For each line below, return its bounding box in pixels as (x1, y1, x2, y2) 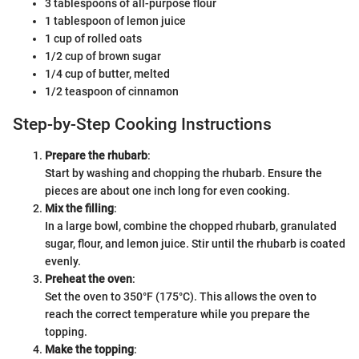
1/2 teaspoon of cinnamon (45, 85, 179, 99)
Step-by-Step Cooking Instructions (13, 115, 272, 135)
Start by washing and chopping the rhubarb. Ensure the (45, 166, 322, 179)
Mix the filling (45, 201, 114, 215)
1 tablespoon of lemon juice (45, 14, 186, 28)
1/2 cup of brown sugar (45, 50, 161, 63)
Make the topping (45, 342, 134, 356)
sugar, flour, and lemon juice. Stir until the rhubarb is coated (45, 236, 345, 250)
